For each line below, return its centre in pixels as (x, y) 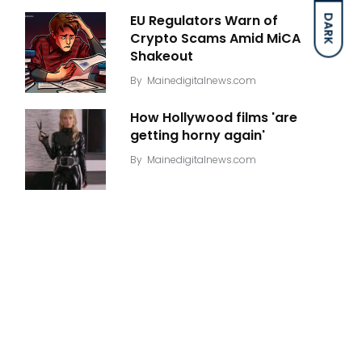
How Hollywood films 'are (214, 118)
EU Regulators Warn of (204, 21)
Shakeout (162, 57)
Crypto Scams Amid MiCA (215, 39)
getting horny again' (198, 136)
